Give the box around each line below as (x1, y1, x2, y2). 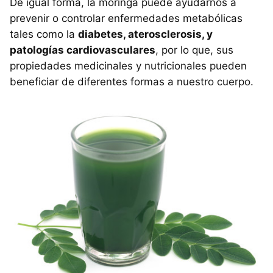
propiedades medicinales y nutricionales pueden (10, 59, 247, 72)
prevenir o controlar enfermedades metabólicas (10, 12, 243, 24)
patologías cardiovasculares (10, 43, 155, 56)
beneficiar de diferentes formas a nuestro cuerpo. (10, 75, 253, 88)
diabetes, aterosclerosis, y (78, 27, 213, 40)
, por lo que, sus (155, 43, 233, 56)
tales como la (10, 27, 78, 40)
